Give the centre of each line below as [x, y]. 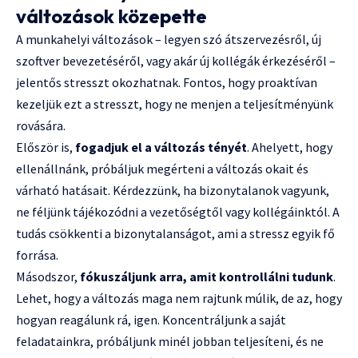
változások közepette [111, 16]
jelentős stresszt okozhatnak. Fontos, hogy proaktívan [167, 83]
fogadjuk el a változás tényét [161, 147]
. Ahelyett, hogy [290, 147]
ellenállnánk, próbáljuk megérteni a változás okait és [162, 169]
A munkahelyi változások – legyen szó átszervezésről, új [169, 40]
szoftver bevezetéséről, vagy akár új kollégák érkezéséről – [176, 61]
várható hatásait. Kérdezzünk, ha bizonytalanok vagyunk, [173, 191]
